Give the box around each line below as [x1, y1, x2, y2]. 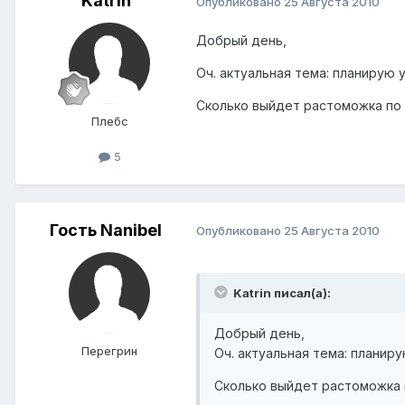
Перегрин [81, 343, 137, 358]
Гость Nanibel [50, 220, 162, 240]
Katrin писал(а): [231, 285, 331, 300]
